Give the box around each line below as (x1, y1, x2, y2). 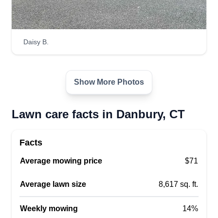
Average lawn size (20, 180, 86, 188)
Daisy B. (23, 38, 49, 46)
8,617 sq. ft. (159, 180, 198, 188)
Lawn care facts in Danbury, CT (12, 108, 185, 121)
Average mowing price (20, 157, 102, 165)
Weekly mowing (20, 204, 78, 213)
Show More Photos (74, 78, 144, 86)
